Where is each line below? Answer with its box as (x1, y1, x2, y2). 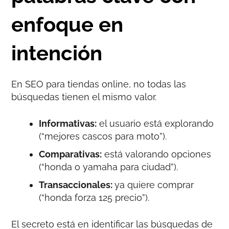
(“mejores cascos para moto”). (39, 131, 167, 142)
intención (11, 41, 103, 65)
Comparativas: (39, 149, 102, 160)
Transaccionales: (39, 179, 115, 191)
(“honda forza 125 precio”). (39, 192, 150, 203)
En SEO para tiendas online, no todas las (11, 79, 187, 90)
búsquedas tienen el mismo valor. (11, 91, 157, 103)
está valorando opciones (102, 149, 212, 160)
